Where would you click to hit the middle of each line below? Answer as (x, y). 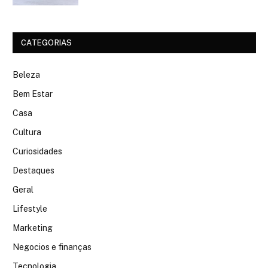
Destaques (33, 170)
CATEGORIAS (47, 42)
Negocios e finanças (52, 247)
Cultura (27, 132)
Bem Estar (33, 94)
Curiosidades (37, 151)
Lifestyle (30, 208)
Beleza (26, 74)
